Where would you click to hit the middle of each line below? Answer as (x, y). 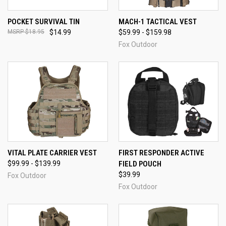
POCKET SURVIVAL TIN (44, 21)
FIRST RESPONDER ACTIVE (161, 153)
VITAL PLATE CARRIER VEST (52, 153)
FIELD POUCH (140, 164)
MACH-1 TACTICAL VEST (157, 21)
